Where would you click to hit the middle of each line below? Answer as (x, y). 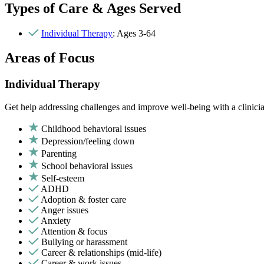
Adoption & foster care (83, 200)
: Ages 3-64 (134, 33)
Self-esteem (63, 179)
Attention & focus (74, 232)
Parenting (59, 154)
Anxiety (56, 221)
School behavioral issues (87, 166)
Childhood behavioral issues (94, 129)
